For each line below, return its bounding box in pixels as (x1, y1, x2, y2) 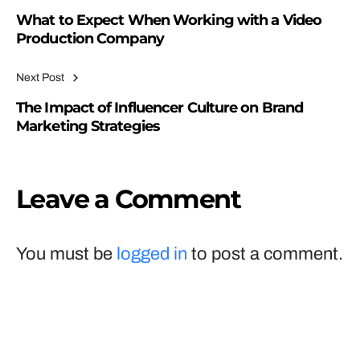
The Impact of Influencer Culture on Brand (16, 99, 304, 117)
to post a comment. (187, 244, 343, 264)
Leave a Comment (16, 183, 240, 215)
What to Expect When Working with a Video (16, 11, 322, 29)
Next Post (16, 72, 64, 84)
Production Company (16, 30, 164, 47)
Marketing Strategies (16, 117, 161, 135)
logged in (117, 244, 187, 264)
